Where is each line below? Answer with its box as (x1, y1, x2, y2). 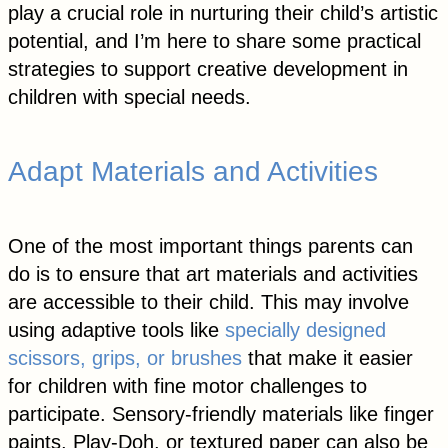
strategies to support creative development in (8, 58, 408, 81)
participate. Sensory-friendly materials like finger (8, 402, 434, 425)
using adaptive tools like (8, 318, 225, 341)
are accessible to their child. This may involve (8, 290, 409, 313)
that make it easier (242, 346, 413, 369)
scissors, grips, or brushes (8, 346, 242, 369)
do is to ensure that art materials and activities (8, 262, 418, 285)
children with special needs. (8, 86, 251, 109)
